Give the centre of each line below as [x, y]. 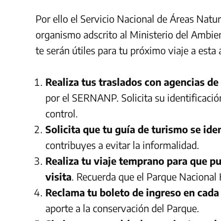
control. [62, 113]
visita [58, 176]
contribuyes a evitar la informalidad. [122, 145]
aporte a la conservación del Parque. [122, 208]
